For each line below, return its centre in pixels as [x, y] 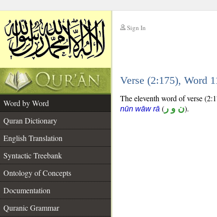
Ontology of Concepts [37, 173]
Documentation [27, 190]
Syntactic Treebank [33, 155]
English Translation [33, 138]
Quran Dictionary [30, 120]
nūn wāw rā [140, 109]
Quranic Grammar [31, 208]
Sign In [136, 28]
